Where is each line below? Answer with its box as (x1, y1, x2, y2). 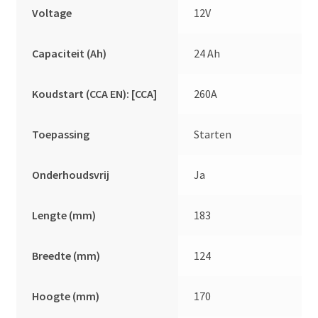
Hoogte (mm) (32, 288, 100, 303)
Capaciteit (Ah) (32, 45, 107, 60)
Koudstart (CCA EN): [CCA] (32, 86, 158, 101)
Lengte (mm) (32, 207, 97, 222)
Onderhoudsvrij (32, 167, 110, 182)
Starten (194, 126, 232, 141)
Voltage (32, 5, 72, 20)
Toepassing (32, 126, 90, 141)
